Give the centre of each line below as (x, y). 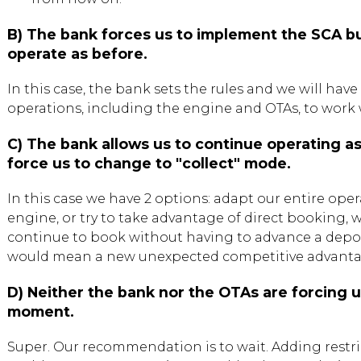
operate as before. (77, 54)
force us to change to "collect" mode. (149, 163)
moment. (41, 311)
